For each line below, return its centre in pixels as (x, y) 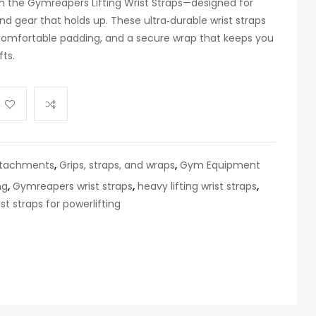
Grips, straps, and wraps (117, 165)
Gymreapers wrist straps (73, 186)
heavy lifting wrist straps (197, 186)
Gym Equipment (220, 165)
